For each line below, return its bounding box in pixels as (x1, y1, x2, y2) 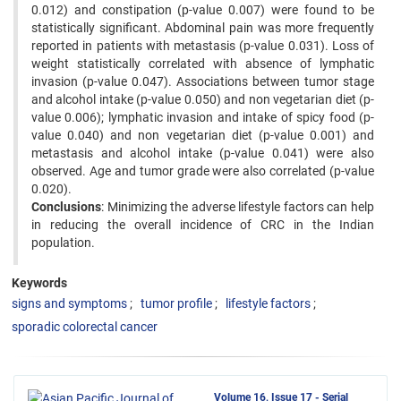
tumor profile (141, 296, 212, 311)
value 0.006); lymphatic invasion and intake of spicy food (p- (31, 110, 374, 124)
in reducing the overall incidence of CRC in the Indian (31, 218, 374, 232)
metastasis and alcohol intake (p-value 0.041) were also (31, 146, 374, 160)
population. (31, 235, 95, 250)
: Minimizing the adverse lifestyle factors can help (101, 200, 374, 214)
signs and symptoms (12, 296, 127, 311)
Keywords (12, 276, 67, 290)
